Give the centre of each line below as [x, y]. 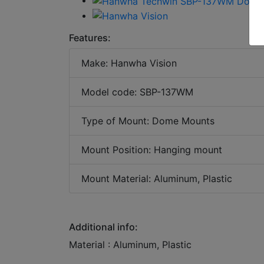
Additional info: [103, 227]
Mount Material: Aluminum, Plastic [157, 179]
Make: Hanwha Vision [129, 63]
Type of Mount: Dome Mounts [148, 121]
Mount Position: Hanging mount [152, 150]
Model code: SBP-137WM [137, 92]
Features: [90, 38]
